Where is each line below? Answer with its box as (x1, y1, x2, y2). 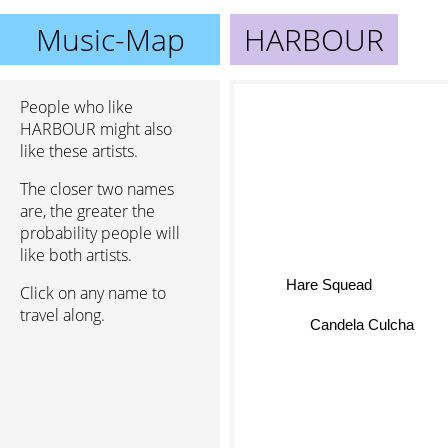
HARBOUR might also (20, 118, 172, 140)
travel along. (20, 304, 105, 326)
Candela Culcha (307, 319, 412, 337)
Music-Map (35, 19, 185, 60)
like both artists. (20, 244, 132, 266)
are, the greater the (20, 200, 155, 222)
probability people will (20, 222, 180, 244)
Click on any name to (20, 282, 166, 304)
